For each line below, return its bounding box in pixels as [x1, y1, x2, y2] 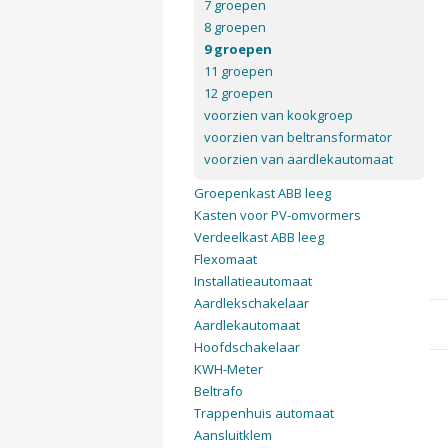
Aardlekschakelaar [193, 294, 309, 312]
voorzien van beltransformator [203, 128, 392, 146]
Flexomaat [193, 250, 257, 268]
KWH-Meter [193, 360, 263, 378]
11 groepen [203, 62, 273, 80]
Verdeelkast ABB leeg [193, 228, 324, 246]
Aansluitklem [193, 426, 272, 444]
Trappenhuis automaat [193, 404, 334, 422]
